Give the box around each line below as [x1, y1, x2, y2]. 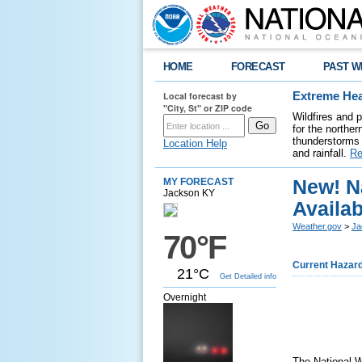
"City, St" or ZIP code [163, 102, 252, 114]
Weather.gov [293, 221, 342, 231]
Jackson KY [163, 187, 215, 199]
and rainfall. [293, 147, 350, 159]
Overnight [163, 292, 206, 303]
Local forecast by [163, 90, 237, 102]
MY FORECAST [163, 176, 234, 187]
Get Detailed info [220, 272, 276, 280]
